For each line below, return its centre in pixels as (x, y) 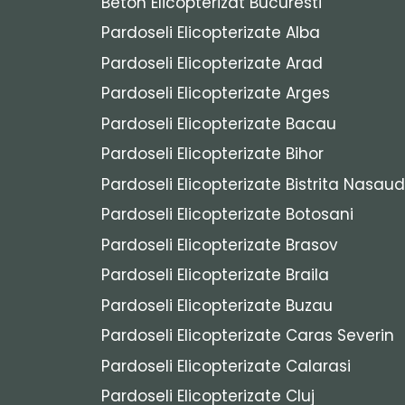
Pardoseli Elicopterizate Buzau (217, 305)
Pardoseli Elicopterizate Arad (212, 63)
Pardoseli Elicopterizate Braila (215, 275)
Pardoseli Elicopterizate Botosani (227, 215)
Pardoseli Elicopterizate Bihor (212, 154)
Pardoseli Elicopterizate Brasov (220, 245)
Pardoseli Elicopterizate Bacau (219, 123)
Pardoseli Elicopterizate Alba (211, 33)
